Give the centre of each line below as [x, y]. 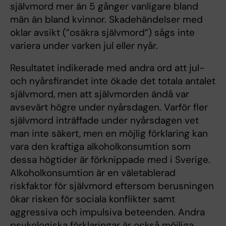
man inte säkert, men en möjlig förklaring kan [109, 134]
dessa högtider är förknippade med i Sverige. [110, 160]
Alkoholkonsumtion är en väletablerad [93, 173]
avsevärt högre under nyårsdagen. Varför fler [109, 107]
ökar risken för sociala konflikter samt [93, 199]
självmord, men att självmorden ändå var [100, 94]
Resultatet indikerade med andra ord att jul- [107, 68]
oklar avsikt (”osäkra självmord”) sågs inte [102, 33]
